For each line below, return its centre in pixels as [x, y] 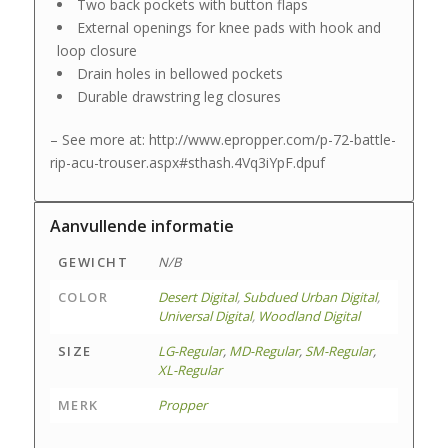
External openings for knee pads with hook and [228, 27]
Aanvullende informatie [141, 225]
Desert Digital [197, 296]
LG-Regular [190, 350]
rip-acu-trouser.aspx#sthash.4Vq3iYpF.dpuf [187, 162]
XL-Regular [189, 369]
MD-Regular [263, 350]
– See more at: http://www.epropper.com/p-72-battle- [222, 139]
